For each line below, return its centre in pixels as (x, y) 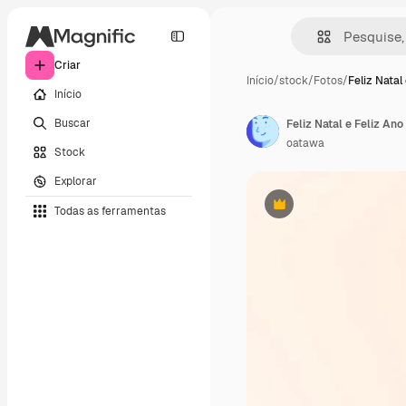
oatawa (305, 143)
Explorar (76, 181)
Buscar (72, 123)
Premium (301, 211)
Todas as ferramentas (110, 211)
